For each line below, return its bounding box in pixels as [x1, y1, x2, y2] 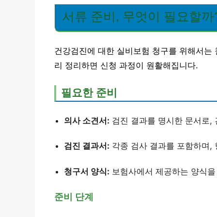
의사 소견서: [64, 115, 109, 125]
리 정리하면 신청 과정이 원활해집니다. [54, 61, 198, 70]
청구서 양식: [64, 166, 109, 176]
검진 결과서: [64, 141, 109, 151]
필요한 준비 [61, 87, 117, 99]
